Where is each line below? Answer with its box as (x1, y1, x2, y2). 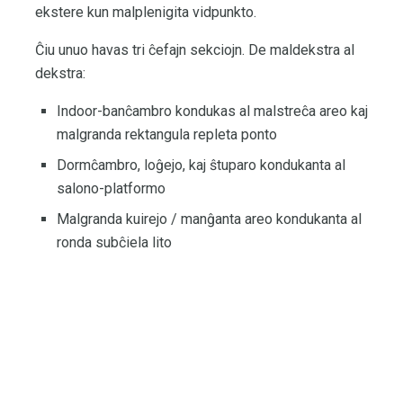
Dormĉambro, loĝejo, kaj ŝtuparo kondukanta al (57, 156, 345, 174)
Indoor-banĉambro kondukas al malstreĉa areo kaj (57, 102, 368, 120)
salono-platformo (57, 179, 166, 197)
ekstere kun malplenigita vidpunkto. (35, 3, 256, 21)
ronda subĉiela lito (57, 233, 172, 251)
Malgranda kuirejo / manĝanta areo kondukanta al (57, 210, 362, 228)
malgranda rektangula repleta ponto (57, 125, 277, 143)
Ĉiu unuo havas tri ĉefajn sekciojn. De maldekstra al (35, 40, 354, 58)
